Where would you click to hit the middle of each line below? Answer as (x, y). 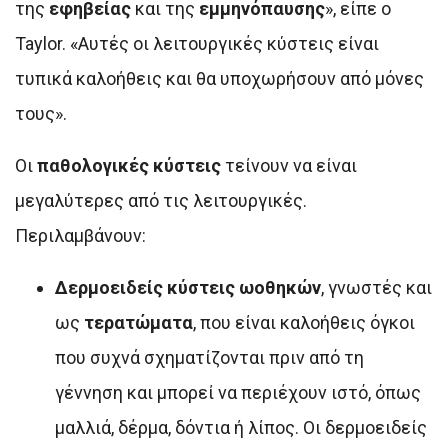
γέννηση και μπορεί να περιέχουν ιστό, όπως (238, 393)
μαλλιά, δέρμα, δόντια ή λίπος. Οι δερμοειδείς (241, 428)
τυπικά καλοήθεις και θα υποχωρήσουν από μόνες (219, 79)
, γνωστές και (376, 288)
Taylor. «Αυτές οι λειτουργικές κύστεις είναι (197, 44)
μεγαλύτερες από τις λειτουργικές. (161, 201)
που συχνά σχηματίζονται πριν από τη (209, 358)
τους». (41, 114)
